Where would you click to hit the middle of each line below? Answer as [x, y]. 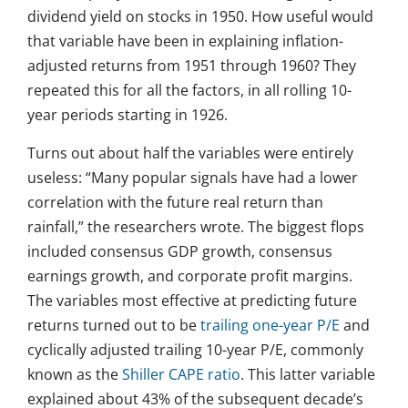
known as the [75, 375]
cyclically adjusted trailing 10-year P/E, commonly [195, 350]
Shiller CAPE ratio [181, 375]
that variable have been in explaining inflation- [185, 41]
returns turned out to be [114, 326]
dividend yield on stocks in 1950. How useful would [200, 17]
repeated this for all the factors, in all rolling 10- [189, 91]
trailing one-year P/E [270, 326]
